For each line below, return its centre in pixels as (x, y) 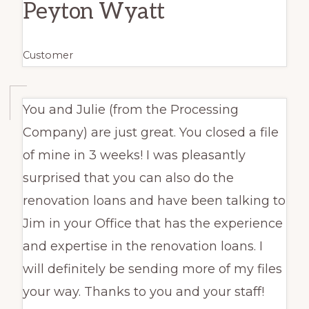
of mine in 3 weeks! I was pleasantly (134, 155)
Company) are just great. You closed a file (150, 132)
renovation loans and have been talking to (154, 200)
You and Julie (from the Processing (130, 109)
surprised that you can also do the (128, 178)
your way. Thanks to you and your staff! (143, 291)
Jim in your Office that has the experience (152, 223)
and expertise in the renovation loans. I (142, 246)
